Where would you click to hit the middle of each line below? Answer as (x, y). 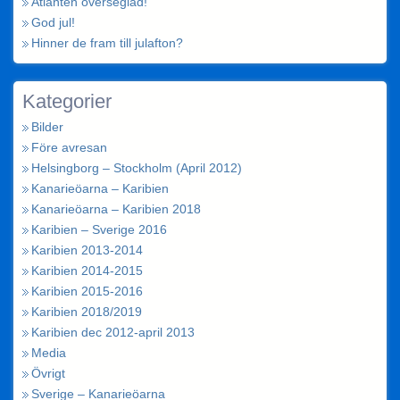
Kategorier (67, 101)
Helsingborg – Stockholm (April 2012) (137, 168)
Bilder (47, 127)
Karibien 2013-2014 (87, 250)
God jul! (53, 22)
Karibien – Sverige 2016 (99, 229)
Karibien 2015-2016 (87, 291)
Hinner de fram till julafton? (107, 43)
